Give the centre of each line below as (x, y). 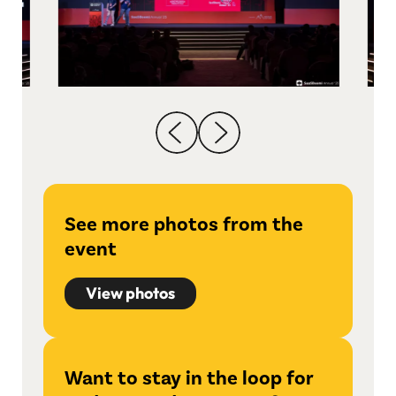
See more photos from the (184, 224)
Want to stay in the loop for (189, 378)
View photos (130, 293)
